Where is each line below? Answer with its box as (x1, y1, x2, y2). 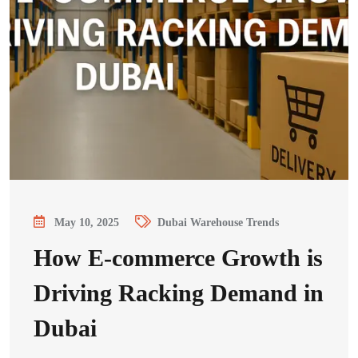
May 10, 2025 (54, 217, 119, 229)
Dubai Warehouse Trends (157, 217, 279, 229)
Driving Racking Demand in (34, 280, 324, 306)
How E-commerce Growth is (34, 245, 323, 271)
